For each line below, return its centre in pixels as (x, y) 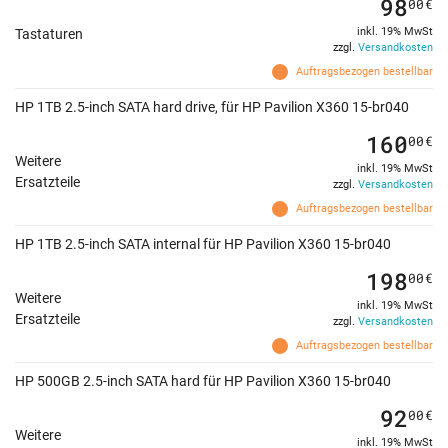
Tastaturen (49, 34)
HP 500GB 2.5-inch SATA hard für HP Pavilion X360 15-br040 (203, 381)
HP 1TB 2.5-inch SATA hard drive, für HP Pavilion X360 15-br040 (212, 107)
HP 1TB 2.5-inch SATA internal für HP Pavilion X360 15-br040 (203, 244)
